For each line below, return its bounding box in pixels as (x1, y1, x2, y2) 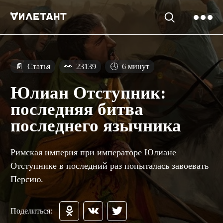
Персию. (10, 174, 43, 184)
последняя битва (10, 100, 143, 119)
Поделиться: (10, 206, 52, 215)
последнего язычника (10, 116, 181, 136)
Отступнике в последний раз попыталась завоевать (10, 160, 209, 171)
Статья (25, 62, 50, 71)
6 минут (120, 62, 149, 71)
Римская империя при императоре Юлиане (10, 147, 176, 157)
